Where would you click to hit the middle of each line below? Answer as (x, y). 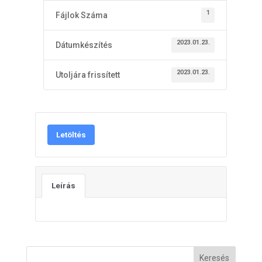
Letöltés (71, 135)
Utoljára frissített (87, 75)
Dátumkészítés (84, 45)
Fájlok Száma (81, 15)
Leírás (63, 186)
